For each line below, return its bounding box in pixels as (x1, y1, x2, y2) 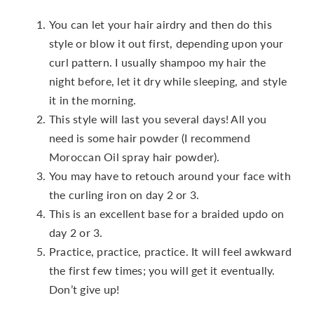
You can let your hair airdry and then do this (48, 16, 272, 33)
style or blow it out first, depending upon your (48, 35, 284, 52)
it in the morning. (48, 92, 137, 109)
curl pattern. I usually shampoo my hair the (48, 54, 266, 71)
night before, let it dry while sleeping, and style (48, 73, 287, 90)
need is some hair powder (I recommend (48, 130, 250, 146)
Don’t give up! (48, 281, 120, 298)
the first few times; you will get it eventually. (48, 262, 275, 279)
